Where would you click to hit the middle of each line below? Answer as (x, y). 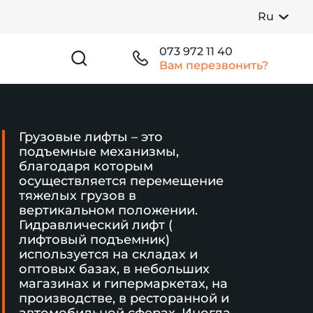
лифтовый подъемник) (94, 240)
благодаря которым (86, 166)
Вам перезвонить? (214, 65)
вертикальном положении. (108, 210)
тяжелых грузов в (77, 196)
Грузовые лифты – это (90, 137)
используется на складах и (108, 254)
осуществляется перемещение (121, 181)
